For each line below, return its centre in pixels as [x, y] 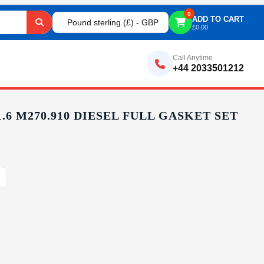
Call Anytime [193, 58]
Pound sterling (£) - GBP [113, 22]
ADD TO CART [218, 19]
